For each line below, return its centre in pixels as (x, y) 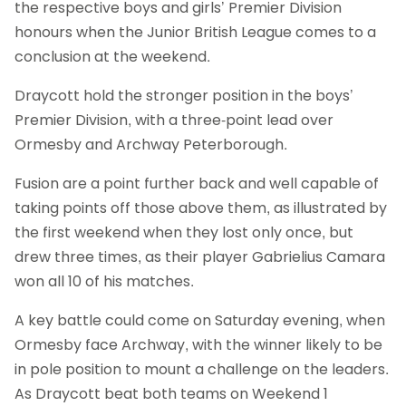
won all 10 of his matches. (104, 282)
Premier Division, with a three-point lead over (174, 121)
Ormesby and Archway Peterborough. (151, 145)
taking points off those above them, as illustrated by (201, 208)
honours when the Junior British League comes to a (195, 33)
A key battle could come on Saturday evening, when (200, 321)
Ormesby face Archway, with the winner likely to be (198, 345)
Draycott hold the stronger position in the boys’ (184, 96)
